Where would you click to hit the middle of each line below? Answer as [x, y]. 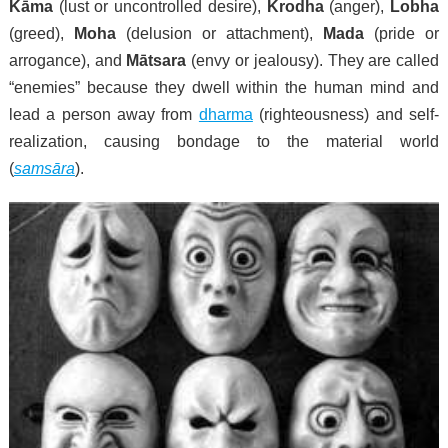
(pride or [402, 33]
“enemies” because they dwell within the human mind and [224, 87]
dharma [225, 114]
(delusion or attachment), [219, 33]
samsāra [44, 168]
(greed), [41, 33]
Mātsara [156, 60]
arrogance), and [67, 60]
